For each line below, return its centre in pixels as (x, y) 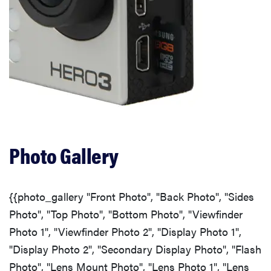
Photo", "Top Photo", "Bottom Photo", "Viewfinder (126, 214)
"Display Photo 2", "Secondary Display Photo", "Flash (135, 249)
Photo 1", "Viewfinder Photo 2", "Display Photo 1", (125, 231)
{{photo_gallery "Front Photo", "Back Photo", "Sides (132, 196)
